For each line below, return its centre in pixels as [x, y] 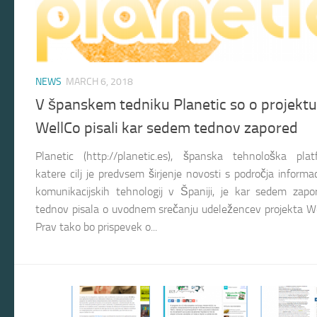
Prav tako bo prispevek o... [96, 227]
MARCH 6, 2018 [99, 81]
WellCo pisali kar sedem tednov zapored [167, 128]
